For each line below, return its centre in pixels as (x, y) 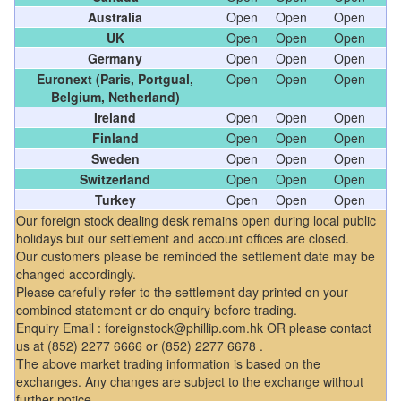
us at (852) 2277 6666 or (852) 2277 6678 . (140, 345)
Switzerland (115, 179)
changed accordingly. (76, 273)
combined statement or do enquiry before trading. (157, 309)
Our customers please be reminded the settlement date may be (196, 256)
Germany (115, 58)
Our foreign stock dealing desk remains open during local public (196, 220)
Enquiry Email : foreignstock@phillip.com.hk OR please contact (194, 327)
